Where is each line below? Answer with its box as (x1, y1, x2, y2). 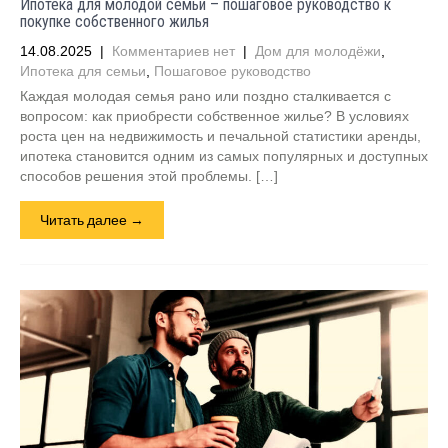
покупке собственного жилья (20, 12, 209, 31)
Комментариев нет (112, 43, 235, 59)
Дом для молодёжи (255, 43, 381, 59)
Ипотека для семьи (20, 63, 146, 79)
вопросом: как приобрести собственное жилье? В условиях (20, 108, 409, 124)
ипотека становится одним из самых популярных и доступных (20, 148, 428, 164)
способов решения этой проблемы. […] (20, 168, 278, 184)
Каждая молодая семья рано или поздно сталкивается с (20, 88, 391, 104)
